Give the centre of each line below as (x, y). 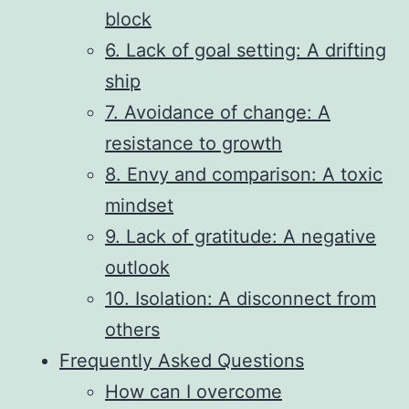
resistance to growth (194, 143)
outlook (137, 267)
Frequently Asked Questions (182, 360)
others (132, 329)
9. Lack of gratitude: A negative (241, 236)
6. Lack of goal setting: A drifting (246, 50)
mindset (139, 205)
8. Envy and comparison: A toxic (244, 174)
